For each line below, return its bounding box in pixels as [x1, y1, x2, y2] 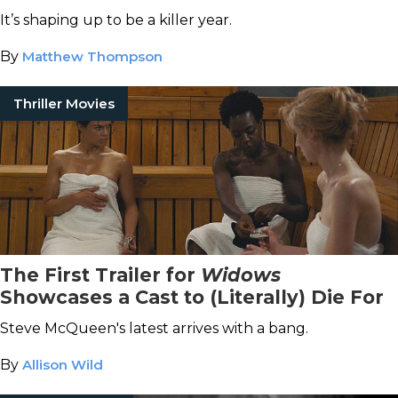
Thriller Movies [13, 95, 115, 112]
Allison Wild [22, 356, 103, 373]
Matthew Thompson [22, 48, 163, 65]
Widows [201, 264, 281, 286]
